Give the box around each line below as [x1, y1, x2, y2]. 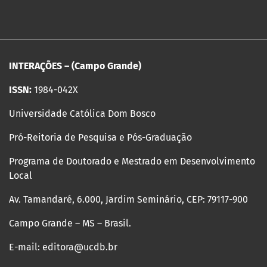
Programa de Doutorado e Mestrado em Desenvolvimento [9, 156, 255, 167]
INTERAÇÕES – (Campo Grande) [9, 60, 141, 72]
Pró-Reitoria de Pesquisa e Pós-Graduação [9, 132, 192, 144]
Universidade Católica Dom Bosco [9, 108, 156, 120]
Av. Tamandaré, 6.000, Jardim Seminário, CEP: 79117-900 [9, 194, 248, 206]
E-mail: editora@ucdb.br [9, 241, 117, 253]
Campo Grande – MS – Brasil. [9, 218, 131, 229]
